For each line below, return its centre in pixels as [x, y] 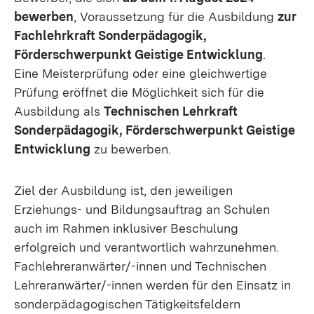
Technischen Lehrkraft [171, 111]
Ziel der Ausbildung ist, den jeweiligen [123, 190]
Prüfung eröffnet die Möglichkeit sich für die [139, 92]
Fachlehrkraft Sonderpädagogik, [110, 35]
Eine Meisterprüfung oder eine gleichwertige [141, 73]
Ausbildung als [59, 111]
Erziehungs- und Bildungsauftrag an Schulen [142, 209]
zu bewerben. [131, 149]
